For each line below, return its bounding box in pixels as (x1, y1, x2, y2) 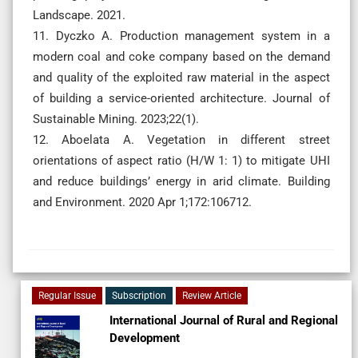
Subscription (112, 289, 166, 301)
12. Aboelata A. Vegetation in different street (33, 132, 330, 147)
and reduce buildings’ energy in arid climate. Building (33, 173, 330, 189)
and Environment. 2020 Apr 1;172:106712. (33, 194, 252, 209)
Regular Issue (38, 289, 96, 301)
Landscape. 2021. (33, 7, 125, 22)
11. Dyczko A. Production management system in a (33, 28, 330, 43)
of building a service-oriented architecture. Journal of (33, 90, 330, 105)
